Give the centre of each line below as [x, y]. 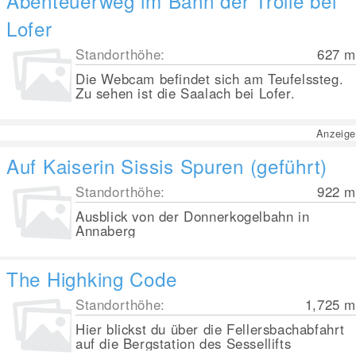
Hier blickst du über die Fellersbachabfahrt [211, 329]
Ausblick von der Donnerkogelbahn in [193, 216]
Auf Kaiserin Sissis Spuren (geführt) [167, 166]
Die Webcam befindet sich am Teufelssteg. [210, 79]
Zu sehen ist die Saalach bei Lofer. [186, 93]
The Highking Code [92, 279]
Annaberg [106, 230]
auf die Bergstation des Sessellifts [184, 343]
